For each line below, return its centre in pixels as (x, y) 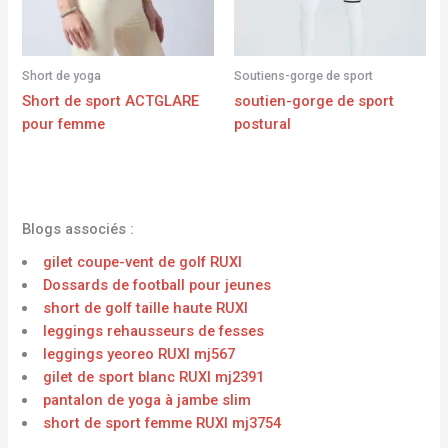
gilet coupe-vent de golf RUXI (143, 262)
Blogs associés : (78, 228)
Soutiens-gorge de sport (303, 76)
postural (262, 124)
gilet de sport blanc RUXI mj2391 (154, 377)
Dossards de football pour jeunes (157, 285)
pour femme (64, 124)
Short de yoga (62, 76)
